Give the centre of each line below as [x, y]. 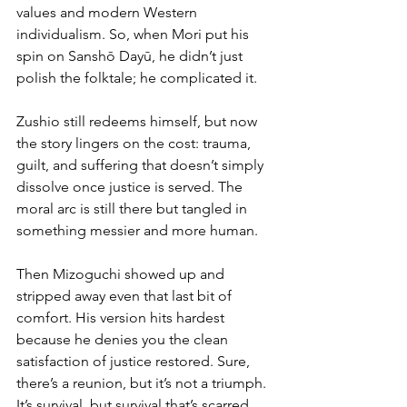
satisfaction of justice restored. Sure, [135, 361]
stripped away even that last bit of [126, 295]
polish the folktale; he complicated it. [137, 77]
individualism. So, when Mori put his [134, 34]
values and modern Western [109, 12]
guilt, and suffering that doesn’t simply [142, 164]
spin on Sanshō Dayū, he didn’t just [131, 55]
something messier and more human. [137, 230]
